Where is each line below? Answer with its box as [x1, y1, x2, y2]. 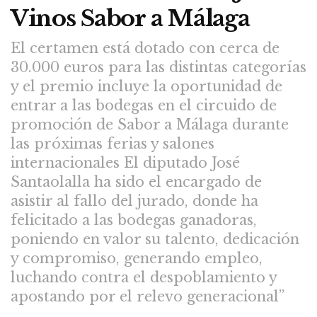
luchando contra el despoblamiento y [11, 268, 277, 286]
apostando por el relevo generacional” [11, 287, 284, 305]
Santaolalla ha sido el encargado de [11, 173, 262, 190]
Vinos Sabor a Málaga [11, 4, 250, 33]
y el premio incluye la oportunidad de [11, 77, 282, 95]
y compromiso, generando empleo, [11, 249, 263, 267]
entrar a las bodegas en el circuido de [11, 96, 277, 114]
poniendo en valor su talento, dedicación [11, 230, 299, 248]
